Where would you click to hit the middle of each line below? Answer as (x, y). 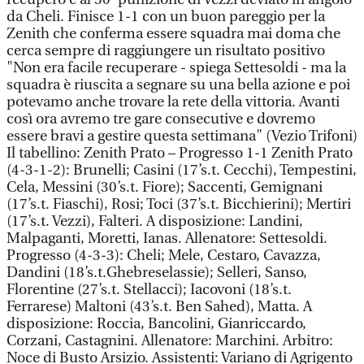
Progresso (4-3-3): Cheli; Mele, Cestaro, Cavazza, (164, 256)
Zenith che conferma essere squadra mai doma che (173, 34)
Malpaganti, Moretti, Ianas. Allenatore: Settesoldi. (167, 238)
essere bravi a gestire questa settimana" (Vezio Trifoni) (182, 136)
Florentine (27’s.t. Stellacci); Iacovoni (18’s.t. (149, 290)
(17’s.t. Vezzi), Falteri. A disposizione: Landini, (155, 221)
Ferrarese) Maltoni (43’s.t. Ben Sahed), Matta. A (159, 307)
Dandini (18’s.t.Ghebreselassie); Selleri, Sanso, (157, 273)
